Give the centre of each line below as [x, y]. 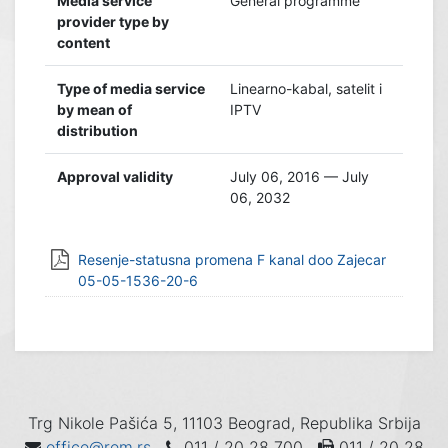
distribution [97, 130]
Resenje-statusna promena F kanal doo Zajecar [232, 259]
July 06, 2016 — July [299, 176]
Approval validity [115, 176]
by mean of [94, 109]
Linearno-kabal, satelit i [306, 88]
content [83, 42]
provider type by [113, 21]
